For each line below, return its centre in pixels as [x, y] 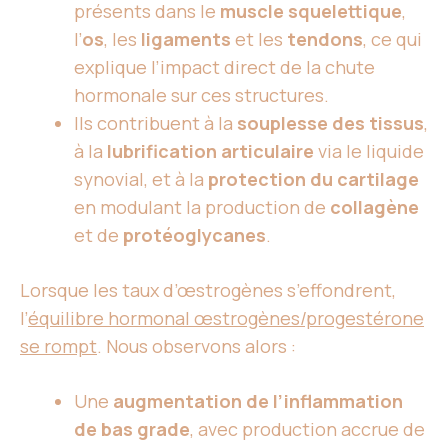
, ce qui [392, 39]
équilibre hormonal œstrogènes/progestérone [226, 318]
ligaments [186, 39]
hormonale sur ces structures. [201, 95]
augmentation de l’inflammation [258, 401]
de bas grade [132, 429]
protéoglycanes [194, 235]
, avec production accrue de [307, 429]
